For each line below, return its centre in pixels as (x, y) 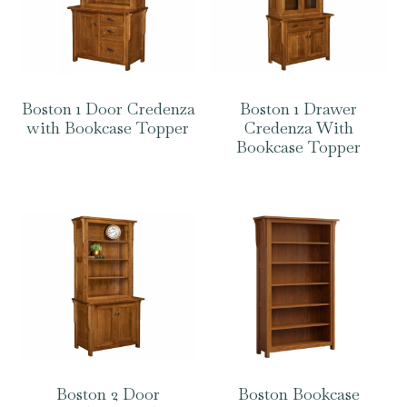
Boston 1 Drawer (299, 109)
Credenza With (298, 128)
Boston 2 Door (109, 394)
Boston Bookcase (298, 394)
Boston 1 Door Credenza (108, 109)
